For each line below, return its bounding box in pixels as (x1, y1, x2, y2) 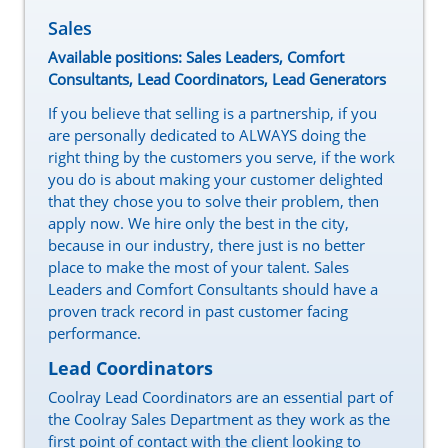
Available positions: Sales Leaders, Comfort (48, 47, 344, 68)
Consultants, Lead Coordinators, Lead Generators (48, 69, 386, 90)
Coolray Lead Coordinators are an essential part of (48, 387, 393, 408)
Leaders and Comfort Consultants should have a (48, 279, 378, 300)
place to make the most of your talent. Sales (48, 257, 349, 278)
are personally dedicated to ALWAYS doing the (48, 125, 366, 146)
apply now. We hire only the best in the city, (48, 213, 349, 234)
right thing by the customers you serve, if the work (48, 147, 395, 168)
